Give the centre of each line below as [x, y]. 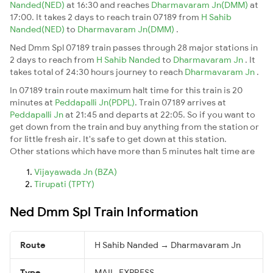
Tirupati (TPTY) [64, 184]
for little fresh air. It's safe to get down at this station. [118, 139]
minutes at [32, 102]
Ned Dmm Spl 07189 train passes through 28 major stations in [134, 47]
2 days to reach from [53, 59]
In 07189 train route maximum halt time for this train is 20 [126, 90]
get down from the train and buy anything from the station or [134, 126]
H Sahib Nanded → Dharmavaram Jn [168, 245]
